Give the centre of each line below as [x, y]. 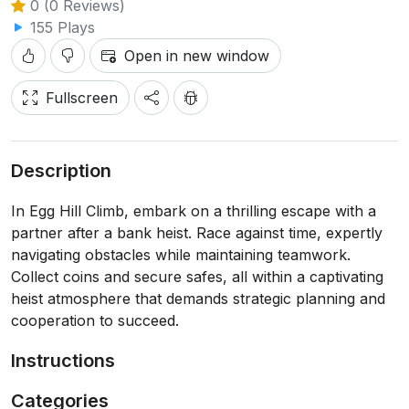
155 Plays [60, 28]
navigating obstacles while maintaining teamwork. [181, 255]
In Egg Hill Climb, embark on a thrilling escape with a [194, 211]
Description [61, 171]
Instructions [63, 361]
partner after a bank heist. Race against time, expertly [197, 233]
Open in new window [197, 56]
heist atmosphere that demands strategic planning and [198, 299]
